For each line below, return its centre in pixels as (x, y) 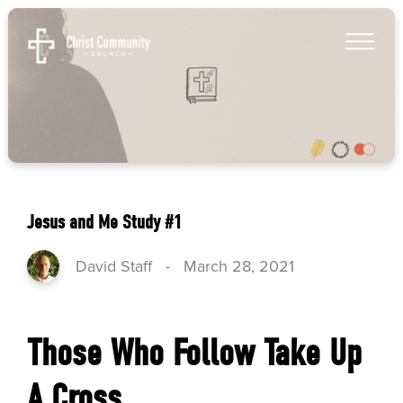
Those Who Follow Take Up (195, 354)
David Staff (114, 266)
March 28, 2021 (239, 266)
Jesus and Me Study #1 (105, 223)
